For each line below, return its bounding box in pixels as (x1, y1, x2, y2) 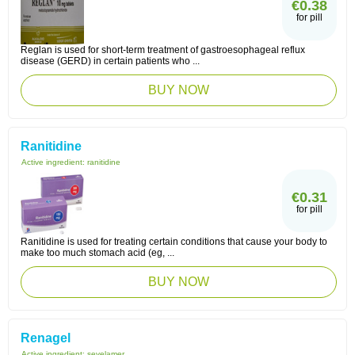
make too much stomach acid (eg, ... (21, 247, 174, 258)
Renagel (21, 331, 71, 345)
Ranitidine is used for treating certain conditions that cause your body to (21, 236, 327, 247)
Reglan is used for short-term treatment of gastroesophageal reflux (21, 44, 305, 55)
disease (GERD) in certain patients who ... (21, 55, 200, 67)
